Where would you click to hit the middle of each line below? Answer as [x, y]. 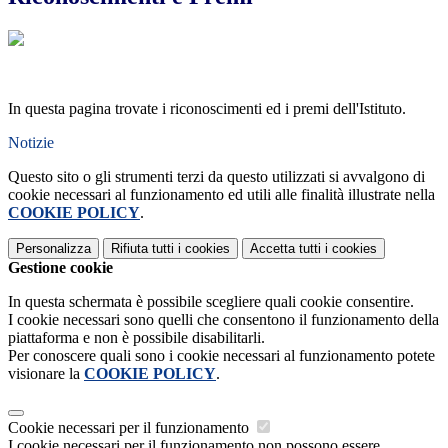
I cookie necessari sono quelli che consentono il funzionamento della [223, 320]
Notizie [31, 143]
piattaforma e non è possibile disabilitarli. [136, 338]
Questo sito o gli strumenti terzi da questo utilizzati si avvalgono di [216, 177]
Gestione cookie [60, 268]
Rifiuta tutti [142, 249]
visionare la [46, 374]
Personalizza [53, 249]
